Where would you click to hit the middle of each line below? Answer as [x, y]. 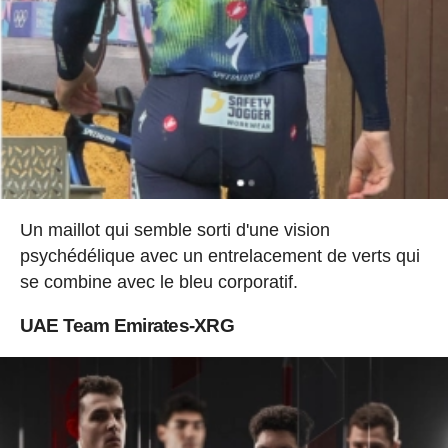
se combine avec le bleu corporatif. [158, 282]
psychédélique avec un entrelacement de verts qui [219, 256]
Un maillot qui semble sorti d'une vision [174, 230]
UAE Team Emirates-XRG [126, 325]
